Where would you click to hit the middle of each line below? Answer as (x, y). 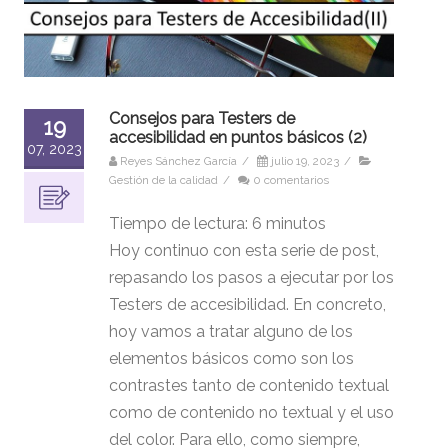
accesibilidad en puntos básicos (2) (238, 138)
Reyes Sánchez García (178, 161)
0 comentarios (291, 180)
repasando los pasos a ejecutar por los (251, 278)
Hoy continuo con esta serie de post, (244, 251)
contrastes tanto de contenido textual (249, 386)
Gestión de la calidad (163, 180)
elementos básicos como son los (231, 359)
